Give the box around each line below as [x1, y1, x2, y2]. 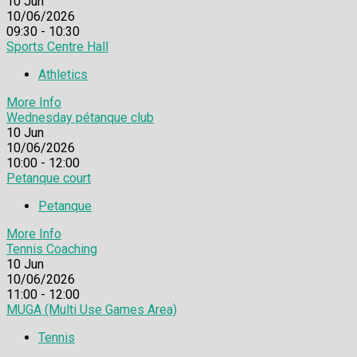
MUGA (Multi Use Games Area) [6, 301, 177, 317]
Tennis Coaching [6, 241, 97, 257]
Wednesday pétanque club [6, 109, 154, 125]
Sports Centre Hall [6, 38, 108, 54]
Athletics [38, 66, 88, 82]
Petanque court [6, 170, 91, 186]
